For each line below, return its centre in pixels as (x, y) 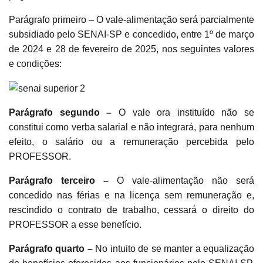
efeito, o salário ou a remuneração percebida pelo (131, 142)
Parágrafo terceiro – (59, 181)
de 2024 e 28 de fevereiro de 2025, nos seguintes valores (131, 49)
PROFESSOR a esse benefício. (75, 225)
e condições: (35, 64)
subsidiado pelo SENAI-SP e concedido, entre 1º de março (131, 35)
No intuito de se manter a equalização (175, 249)
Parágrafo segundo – (60, 113)
